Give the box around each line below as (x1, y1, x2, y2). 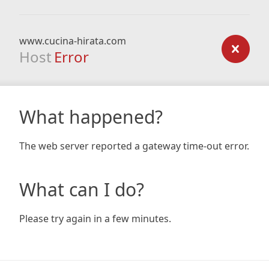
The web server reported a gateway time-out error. (19, 139, 249, 153)
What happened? (19, 104, 163, 129)
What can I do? (19, 177, 144, 202)
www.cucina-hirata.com (19, 34, 126, 47)
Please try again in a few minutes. (19, 212, 171, 225)
